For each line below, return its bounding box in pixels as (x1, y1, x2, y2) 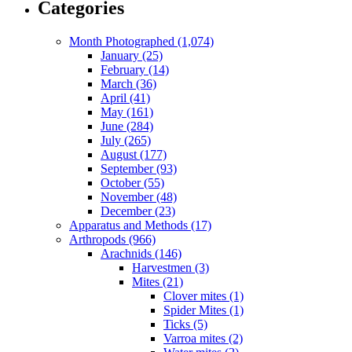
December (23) (101, 204, 175, 218)
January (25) (101, 49, 163, 63)
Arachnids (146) (101, 247, 181, 261)
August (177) (101, 148, 167, 162)
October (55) (101, 176, 164, 190)
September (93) (101, 162, 177, 176)
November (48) (101, 190, 177, 204)
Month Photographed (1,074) (69, 35, 214, 49)
